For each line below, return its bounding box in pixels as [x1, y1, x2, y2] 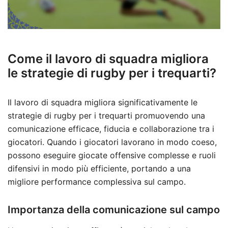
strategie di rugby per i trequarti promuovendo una [8, 110, 205, 121]
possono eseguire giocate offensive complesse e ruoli [8, 150, 216, 161]
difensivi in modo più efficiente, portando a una [8, 163, 191, 174]
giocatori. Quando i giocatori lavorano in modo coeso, [8, 137, 217, 148]
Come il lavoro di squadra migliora [8, 51, 209, 67]
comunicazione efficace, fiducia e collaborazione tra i [8, 124, 214, 134]
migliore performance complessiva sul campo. [8, 177, 186, 187]
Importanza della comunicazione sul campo [8, 204, 220, 216]
